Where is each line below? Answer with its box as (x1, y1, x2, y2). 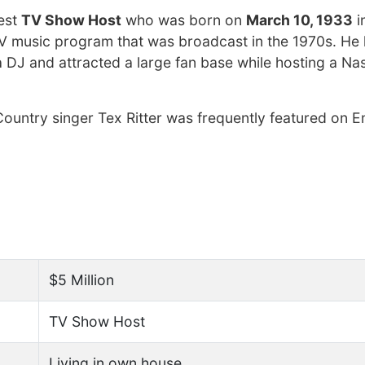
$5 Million (49, 271, 114, 288)
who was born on (121, 11, 246, 29)
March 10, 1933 (246, 11, 353, 29)
